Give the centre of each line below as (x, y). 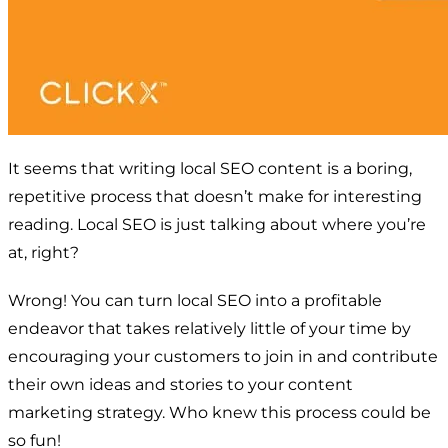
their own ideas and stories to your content (180, 384)
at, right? (43, 252)
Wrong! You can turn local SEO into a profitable (195, 300)
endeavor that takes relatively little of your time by (209, 328)
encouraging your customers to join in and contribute (223, 356)
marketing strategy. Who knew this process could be (219, 412)
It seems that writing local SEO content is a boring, (210, 168)
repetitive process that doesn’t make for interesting (215, 196)
